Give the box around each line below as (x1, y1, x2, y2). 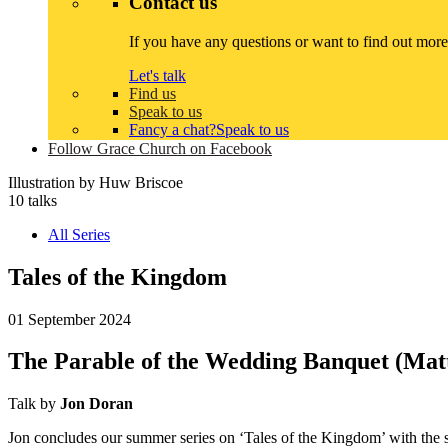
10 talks (8, 191, 57, 209)
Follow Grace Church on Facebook (48, 139, 272, 157)
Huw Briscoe (99, 173, 183, 191)
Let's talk (129, 66, 186, 84)
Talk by (8, 395, 60, 413)
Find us (129, 84, 176, 102)
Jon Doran (60, 395, 133, 413)
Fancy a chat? (129, 120, 216, 138)
